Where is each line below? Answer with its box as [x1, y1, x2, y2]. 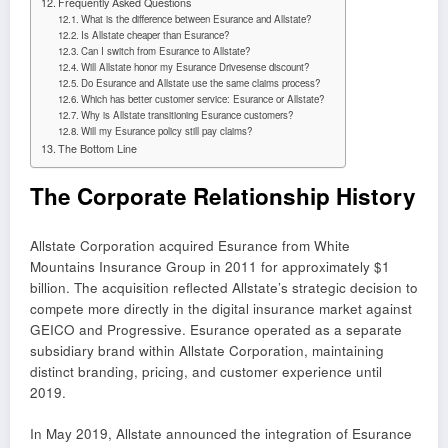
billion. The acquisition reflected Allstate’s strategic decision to [30, 278, 418, 298]
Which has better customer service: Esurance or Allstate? [81, 91, 325, 106]
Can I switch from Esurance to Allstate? [81, 43, 251, 58]
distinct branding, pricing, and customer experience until [30, 362, 382, 382]
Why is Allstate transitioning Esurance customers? [81, 107, 294, 122]
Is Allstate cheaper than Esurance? [81, 27, 230, 42]
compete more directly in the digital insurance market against [30, 299, 412, 319]
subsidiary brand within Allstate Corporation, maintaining [30, 341, 384, 361]
